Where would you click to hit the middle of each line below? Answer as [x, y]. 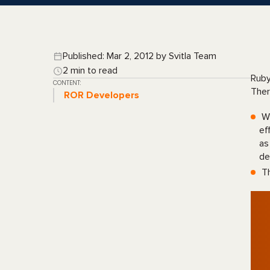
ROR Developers [102, 95]
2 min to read [90, 71]
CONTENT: [67, 83]
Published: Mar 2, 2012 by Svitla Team [140, 56]
